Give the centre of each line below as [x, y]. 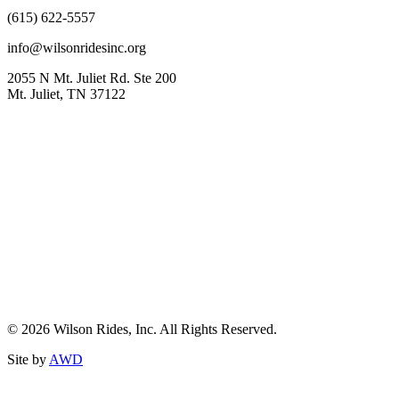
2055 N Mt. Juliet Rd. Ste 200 [92, 78]
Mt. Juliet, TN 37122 [66, 94]
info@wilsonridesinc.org [77, 48]
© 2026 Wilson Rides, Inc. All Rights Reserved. [142, 330]
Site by [28, 360]
